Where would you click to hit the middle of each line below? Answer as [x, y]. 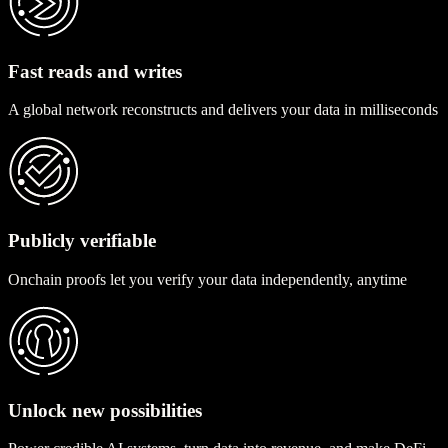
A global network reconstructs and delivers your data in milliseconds [223, 110]
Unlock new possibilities [105, 410]
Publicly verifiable [82, 241]
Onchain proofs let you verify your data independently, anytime [207, 279]
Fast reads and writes [95, 71]
